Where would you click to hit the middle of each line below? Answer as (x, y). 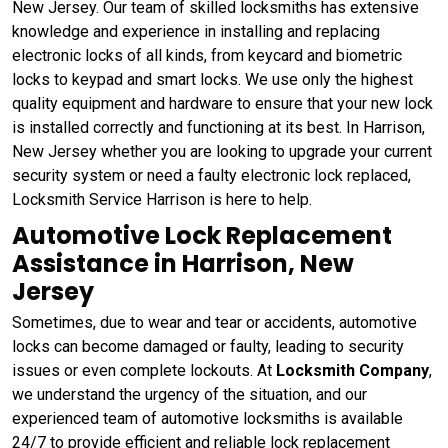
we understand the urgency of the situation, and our (189, 394)
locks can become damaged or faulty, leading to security (208, 346)
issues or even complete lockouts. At (144, 370)
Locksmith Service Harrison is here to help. (164, 199)
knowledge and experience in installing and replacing (196, 31)
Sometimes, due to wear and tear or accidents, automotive (214, 322)
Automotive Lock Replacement (202, 235)
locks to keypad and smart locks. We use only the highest (212, 79)
